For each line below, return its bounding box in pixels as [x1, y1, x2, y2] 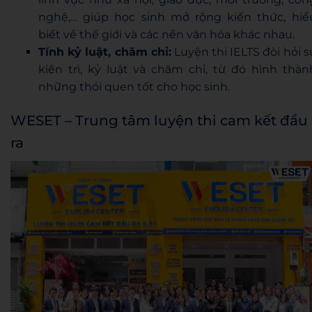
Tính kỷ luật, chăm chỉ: [38, 45, 171, 58]
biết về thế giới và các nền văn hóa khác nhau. [38, 27, 295, 41]
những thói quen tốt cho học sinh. [38, 79, 230, 93]
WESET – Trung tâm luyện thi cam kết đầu [10, 111, 308, 129]
